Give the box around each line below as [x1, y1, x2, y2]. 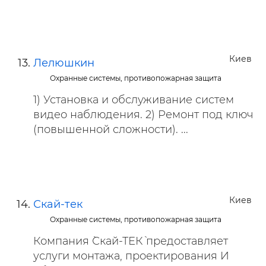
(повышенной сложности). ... [33, 123, 188, 136]
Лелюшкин [33, 56, 94, 69]
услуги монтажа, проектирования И [33, 249, 229, 262]
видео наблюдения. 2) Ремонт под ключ [33, 108, 254, 121]
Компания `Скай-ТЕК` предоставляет [33, 235, 228, 248]
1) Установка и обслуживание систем [33, 93, 234, 106]
